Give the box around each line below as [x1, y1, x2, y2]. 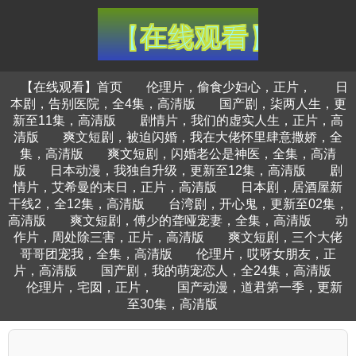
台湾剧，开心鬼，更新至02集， [168, 197, 348, 211]
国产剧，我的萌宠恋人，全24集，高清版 [100, 264, 331, 277]
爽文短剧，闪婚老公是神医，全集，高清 [107, 147, 336, 161]
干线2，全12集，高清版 [8, 197, 145, 211]
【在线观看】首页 [20, 80, 122, 94]
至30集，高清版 [126, 297, 218, 311]
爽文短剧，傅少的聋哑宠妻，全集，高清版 [70, 214, 311, 227]
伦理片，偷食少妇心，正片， [145, 80, 311, 94]
